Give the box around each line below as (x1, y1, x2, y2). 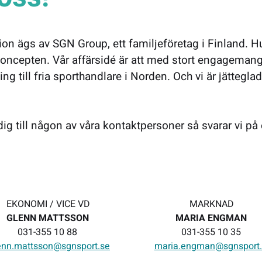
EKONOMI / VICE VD (6, 197, 92, 211)
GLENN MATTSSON (6, 211, 89, 225)
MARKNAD (189, 197, 236, 211)
